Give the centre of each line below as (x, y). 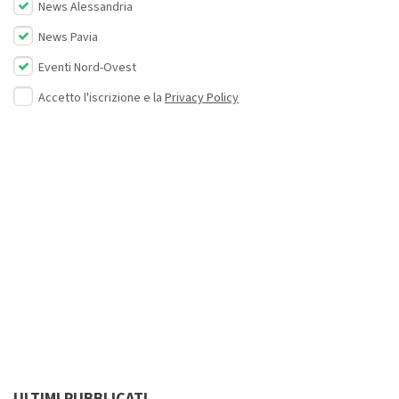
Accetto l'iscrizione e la (102, 98)
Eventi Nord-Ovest (86, 68)
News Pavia (67, 38)
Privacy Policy (202, 98)
